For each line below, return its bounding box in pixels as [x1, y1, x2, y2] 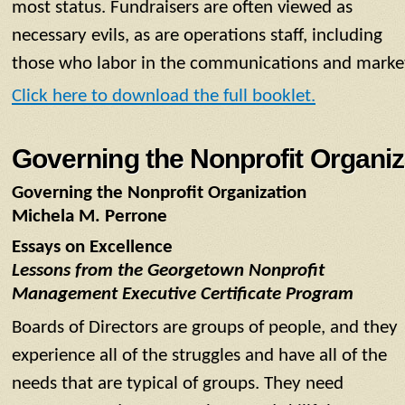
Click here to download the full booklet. [12, 86, 316, 106]
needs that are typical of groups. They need [12, 374, 344, 394]
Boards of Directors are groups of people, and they [12, 318, 398, 338]
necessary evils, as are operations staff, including [12, 25, 382, 45]
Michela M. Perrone [12, 207, 167, 227]
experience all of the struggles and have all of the [12, 346, 387, 366]
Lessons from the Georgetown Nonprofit [12, 261, 325, 281]
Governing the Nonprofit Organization [12, 184, 306, 203]
